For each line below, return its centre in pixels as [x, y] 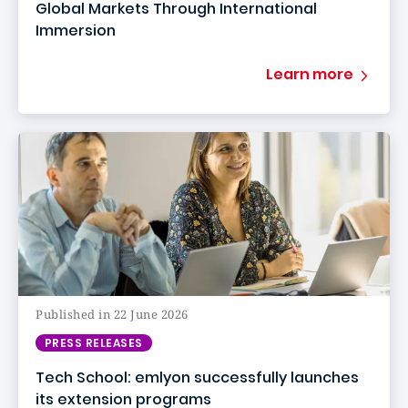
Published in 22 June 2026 [112, 314]
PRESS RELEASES [94, 343]
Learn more [310, 74]
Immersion [76, 31]
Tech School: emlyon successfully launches [197, 377]
